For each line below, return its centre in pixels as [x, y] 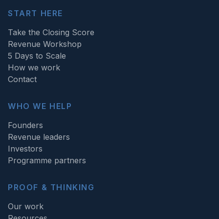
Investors [25, 148]
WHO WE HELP [40, 106]
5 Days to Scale [37, 55]
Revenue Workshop [45, 44]
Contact [22, 79]
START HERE [35, 13]
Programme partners [47, 160]
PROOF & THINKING [51, 187]
